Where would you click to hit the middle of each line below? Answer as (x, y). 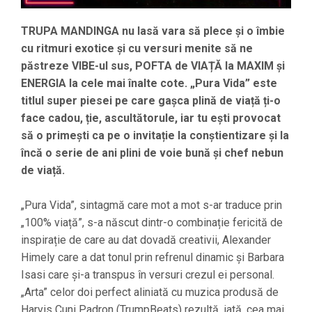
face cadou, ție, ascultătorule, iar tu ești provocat (151, 118)
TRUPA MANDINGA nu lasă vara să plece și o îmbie (153, 31)
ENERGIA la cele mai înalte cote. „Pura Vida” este (149, 84)
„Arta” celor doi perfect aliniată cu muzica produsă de (150, 292)
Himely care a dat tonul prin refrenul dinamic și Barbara (153, 258)
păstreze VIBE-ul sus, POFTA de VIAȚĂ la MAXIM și (153, 66)
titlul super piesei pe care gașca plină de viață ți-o (151, 101)
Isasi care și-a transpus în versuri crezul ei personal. (148, 275)
